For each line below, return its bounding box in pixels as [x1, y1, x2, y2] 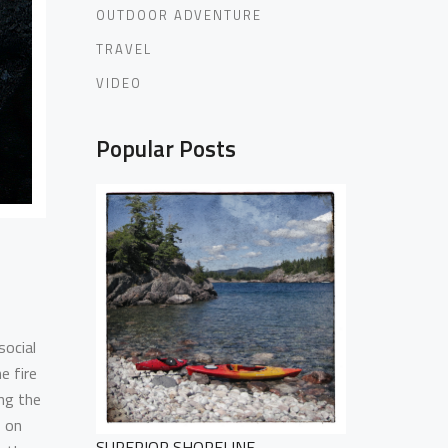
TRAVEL [96, 39, 152, 59]
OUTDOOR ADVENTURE [96, 5, 263, 25]
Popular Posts [96, 131, 236, 166]
